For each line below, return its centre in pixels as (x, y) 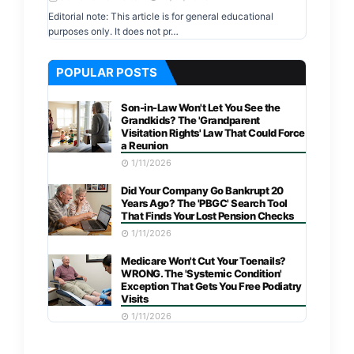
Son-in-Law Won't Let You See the (200, 107)
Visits (134, 299)
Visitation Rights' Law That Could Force (213, 133)
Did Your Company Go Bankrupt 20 (202, 190)
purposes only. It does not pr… (113, 31)
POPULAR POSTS (107, 72)
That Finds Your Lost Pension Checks (207, 216)
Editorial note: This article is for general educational (161, 16)
